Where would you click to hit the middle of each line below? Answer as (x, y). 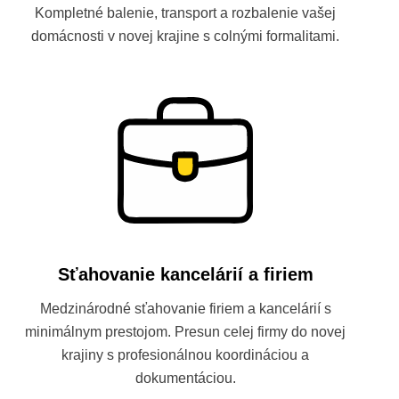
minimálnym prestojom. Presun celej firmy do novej (185, 332)
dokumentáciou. (185, 378)
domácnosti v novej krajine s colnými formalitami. (185, 36)
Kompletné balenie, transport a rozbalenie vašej (185, 13)
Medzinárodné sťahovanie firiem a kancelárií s (185, 309)
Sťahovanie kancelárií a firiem (185, 274)
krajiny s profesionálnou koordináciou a (185, 355)
